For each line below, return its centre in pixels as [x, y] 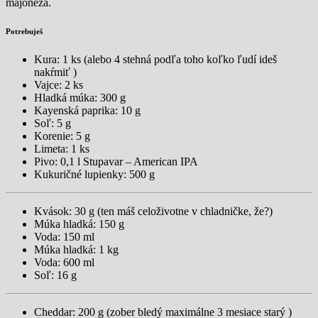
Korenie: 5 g [62, 136]
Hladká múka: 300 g [80, 97]
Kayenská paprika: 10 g [87, 110]
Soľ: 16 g [55, 275]
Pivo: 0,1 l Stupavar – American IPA [116, 161]
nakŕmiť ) [55, 72]
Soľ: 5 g [53, 123]
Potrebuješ [24, 31]
